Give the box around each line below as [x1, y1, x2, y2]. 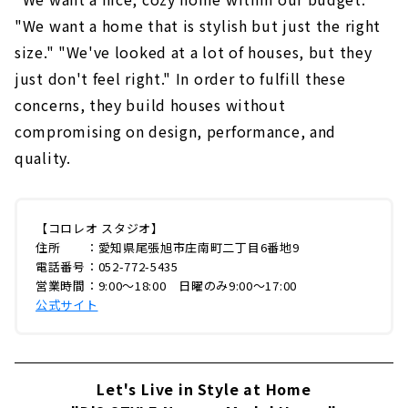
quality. [15, 146, 71, 168]
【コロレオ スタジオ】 [36, 219, 164, 237]
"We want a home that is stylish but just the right [15, 14, 382, 36]
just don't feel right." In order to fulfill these [15, 66, 346, 89]
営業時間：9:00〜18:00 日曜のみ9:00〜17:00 [36, 276, 297, 294]
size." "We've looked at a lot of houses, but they [15, 40, 372, 63]
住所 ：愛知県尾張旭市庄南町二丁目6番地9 [36, 238, 300, 256]
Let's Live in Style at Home [97, 377, 311, 400]
